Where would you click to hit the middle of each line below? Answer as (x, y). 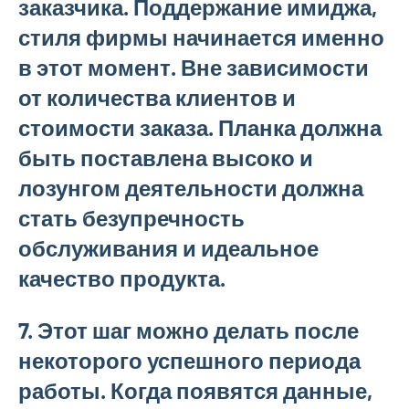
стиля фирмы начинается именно (201, 37)
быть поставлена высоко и (166, 157)
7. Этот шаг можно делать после (189, 330)
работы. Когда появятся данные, (195, 390)
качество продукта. (122, 278)
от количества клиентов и (157, 97)
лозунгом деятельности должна (191, 188)
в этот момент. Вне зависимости (194, 67)
